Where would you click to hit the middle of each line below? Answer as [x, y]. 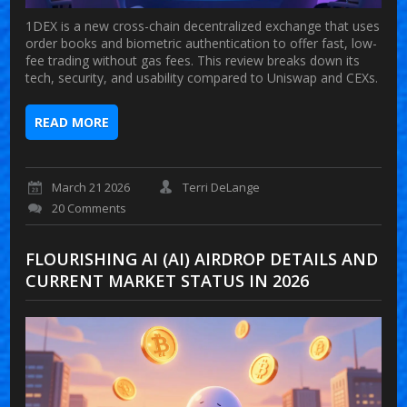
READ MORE [72, 122]
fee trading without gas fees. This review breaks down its [193, 60]
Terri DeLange [222, 187]
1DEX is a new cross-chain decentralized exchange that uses [203, 25]
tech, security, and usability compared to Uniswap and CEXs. [202, 77]
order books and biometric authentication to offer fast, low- [202, 43]
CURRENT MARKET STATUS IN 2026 [168, 281]
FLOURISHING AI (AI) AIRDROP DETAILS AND [202, 259]
